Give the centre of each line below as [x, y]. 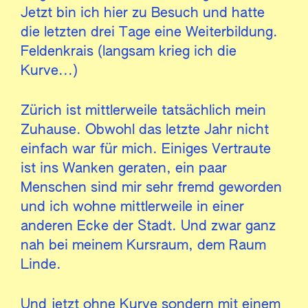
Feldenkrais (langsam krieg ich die [129, 51]
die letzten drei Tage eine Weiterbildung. [149, 32]
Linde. [41, 264]
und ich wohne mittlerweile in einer [132, 207]
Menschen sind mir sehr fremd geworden [151, 187]
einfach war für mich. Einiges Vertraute [146, 149]
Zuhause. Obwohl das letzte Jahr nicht [145, 130]
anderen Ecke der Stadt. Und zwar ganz [148, 226]
